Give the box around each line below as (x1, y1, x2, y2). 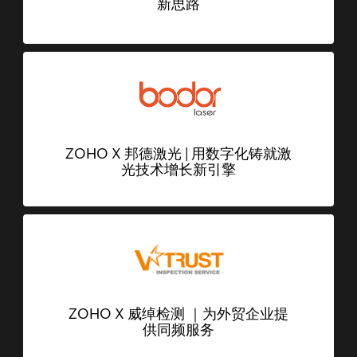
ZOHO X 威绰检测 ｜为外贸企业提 (69, 305, 288, 323)
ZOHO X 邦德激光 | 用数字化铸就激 (65, 144, 292, 162)
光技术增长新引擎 (121, 160, 236, 178)
